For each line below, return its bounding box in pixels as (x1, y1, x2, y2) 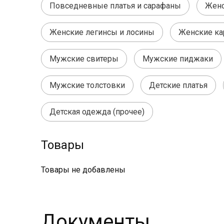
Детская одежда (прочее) (49, 107, 144, 116)
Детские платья (149, 80, 207, 90)
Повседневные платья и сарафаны (49, 1, 181, 10)
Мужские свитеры (49, 54, 118, 63)
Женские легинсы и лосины (49, 27, 154, 37)
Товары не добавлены (41, 165, 125, 174)
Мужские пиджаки (142, 54, 213, 63)
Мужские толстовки (49, 80, 125, 90)
